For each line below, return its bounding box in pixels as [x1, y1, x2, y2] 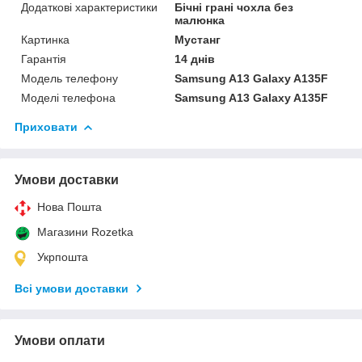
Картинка [21, 33, 69, 47]
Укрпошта [37, 250, 88, 264]
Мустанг [175, 33, 221, 47]
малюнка [175, 14, 225, 27]
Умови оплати [15, 334, 105, 348]
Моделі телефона [21, 91, 116, 105]
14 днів [175, 53, 216, 66]
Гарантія [21, 53, 66, 66]
